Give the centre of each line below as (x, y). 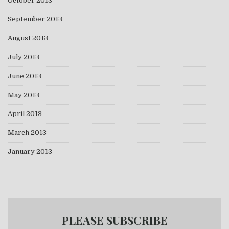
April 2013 (25, 113)
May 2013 (24, 95)
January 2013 (30, 151)
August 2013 (28, 38)
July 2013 (24, 57)
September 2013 (35, 19)
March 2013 (27, 132)
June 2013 (25, 76)
